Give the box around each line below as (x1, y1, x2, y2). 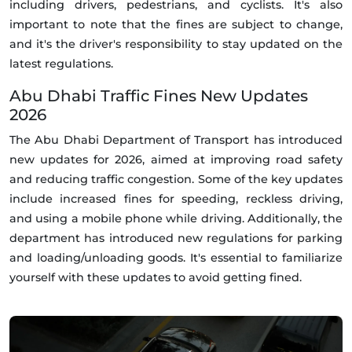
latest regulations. (9, 56, 113, 71)
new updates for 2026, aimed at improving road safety (9, 152, 343, 167)
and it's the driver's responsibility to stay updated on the (9, 36, 343, 51)
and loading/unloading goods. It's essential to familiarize (9, 250, 343, 265)
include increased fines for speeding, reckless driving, (9, 191, 343, 206)
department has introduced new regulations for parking (9, 230, 343, 245)
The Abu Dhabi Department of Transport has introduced (9, 132, 343, 147)
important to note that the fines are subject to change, (9, 16, 343, 31)
